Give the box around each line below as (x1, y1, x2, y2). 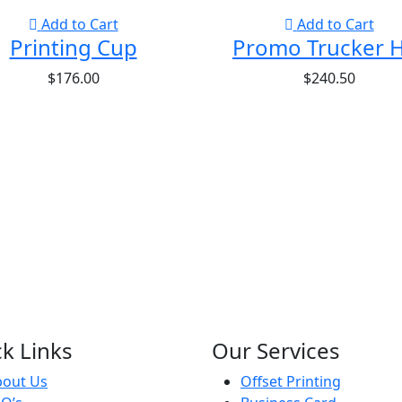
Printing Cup (9, 32, 137, 63)
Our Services (212, 336, 340, 366)
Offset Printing (240, 371, 341, 392)
